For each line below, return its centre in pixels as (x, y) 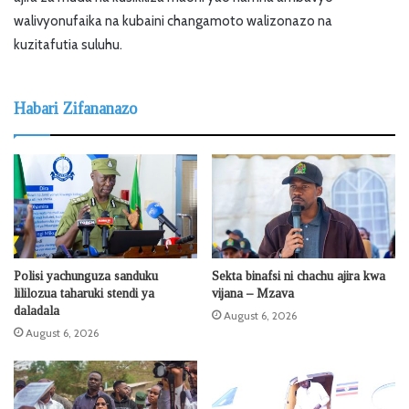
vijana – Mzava (253, 293)
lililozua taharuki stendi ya (84, 293)
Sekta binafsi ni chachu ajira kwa (299, 276)
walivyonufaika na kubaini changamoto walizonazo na (173, 21)
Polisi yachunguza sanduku (86, 276)
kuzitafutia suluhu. (68, 45)
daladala (37, 310)
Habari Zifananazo (75, 109)
